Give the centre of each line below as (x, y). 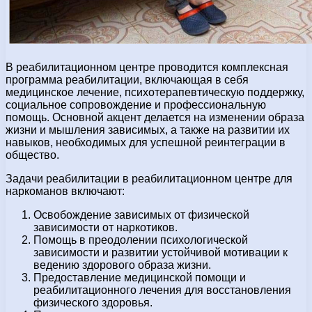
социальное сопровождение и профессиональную (136, 105)
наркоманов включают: (65, 192)
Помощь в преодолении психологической (141, 240)
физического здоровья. (93, 303)
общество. (32, 155)
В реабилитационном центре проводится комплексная (147, 68)
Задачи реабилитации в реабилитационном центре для (149, 179)
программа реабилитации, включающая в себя (127, 80)
